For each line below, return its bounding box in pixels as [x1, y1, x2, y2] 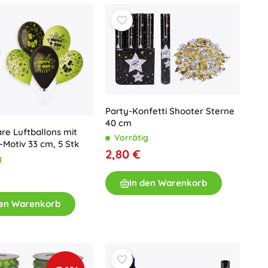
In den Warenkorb [129, 177, 207, 189]
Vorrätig [114, 132, 148, 144]
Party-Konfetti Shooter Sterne [105, 105, 234, 117]
